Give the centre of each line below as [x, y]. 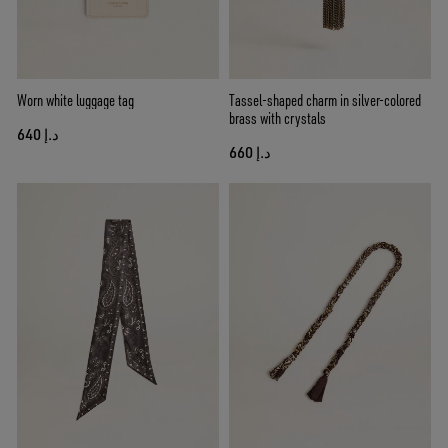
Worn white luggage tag [75, 100]
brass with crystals [277, 118]
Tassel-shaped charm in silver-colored [325, 100]
